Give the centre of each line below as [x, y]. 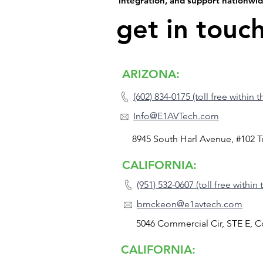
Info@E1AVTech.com [176, 116]
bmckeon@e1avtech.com [190, 204]
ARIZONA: [151, 74]
